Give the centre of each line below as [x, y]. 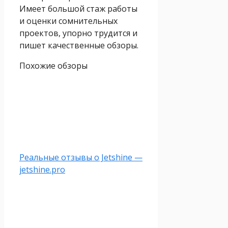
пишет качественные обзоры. [79, 46]
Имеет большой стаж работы [78, 9]
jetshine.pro [42, 170]
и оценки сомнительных [68, 21]
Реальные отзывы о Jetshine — [81, 158]
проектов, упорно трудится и [78, 33]
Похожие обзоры [53, 66]
